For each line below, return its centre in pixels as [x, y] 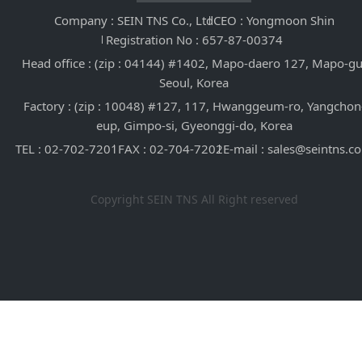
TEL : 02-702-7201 [67, 149]
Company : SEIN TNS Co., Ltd [133, 20]
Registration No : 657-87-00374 [194, 40]
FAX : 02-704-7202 [170, 149]
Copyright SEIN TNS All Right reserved [194, 199]
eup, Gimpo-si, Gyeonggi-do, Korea [194, 125]
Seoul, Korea [194, 82]
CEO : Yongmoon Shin [274, 20]
